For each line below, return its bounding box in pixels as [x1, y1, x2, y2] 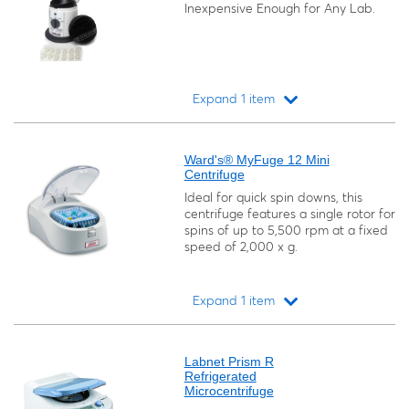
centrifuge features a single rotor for [184, 205, 395, 222]
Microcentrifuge [184, 383, 274, 398]
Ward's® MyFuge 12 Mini [184, 152, 330, 167]
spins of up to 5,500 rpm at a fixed [184, 222, 388, 238]
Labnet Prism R [184, 354, 274, 369]
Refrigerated [184, 369, 257, 383]
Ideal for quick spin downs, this [184, 189, 362, 205]
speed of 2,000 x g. [184, 238, 298, 255]
